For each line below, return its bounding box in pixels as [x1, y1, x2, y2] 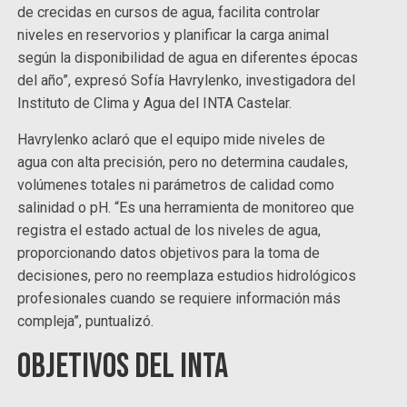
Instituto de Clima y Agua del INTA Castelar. [17, 94, 293, 113]
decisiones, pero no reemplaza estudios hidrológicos [17, 267, 357, 285]
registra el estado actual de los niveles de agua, [17, 222, 322, 240]
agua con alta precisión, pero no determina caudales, [17, 154, 349, 172]
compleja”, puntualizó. [17, 313, 154, 331]
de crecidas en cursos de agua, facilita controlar [17, 4, 321, 22]
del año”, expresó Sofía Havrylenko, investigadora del [17, 72, 356, 90]
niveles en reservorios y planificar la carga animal [17, 26, 330, 45]
